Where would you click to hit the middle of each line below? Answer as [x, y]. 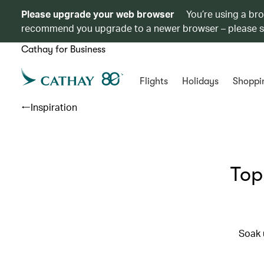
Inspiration [54, 107]
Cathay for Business [63, 49]
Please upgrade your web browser [98, 14]
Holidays [200, 81]
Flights [154, 81]
